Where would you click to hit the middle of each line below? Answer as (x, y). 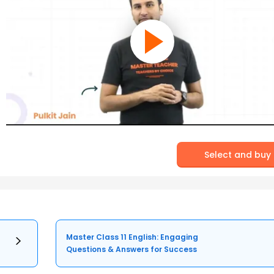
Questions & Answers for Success (132, 249)
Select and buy (238, 154)
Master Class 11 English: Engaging (132, 237)
